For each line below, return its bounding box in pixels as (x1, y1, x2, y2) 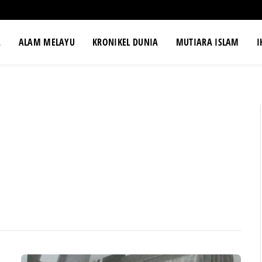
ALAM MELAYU (18, 35, 75, 49)
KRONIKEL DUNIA (92, 35, 158, 49)
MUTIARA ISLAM (175, 35, 239, 49)
